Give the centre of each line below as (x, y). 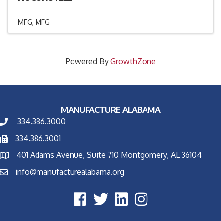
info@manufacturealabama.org (70, 172)
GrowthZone (133, 61)
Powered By (88, 61)
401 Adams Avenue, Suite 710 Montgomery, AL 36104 (109, 155)
